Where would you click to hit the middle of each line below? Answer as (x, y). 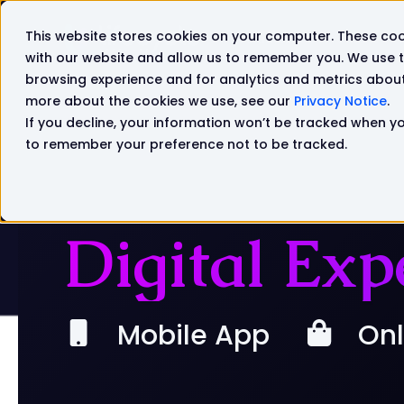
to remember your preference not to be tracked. (186, 144)
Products (352, 38)
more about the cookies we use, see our (160, 101)
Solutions (266, 38)
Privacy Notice (340, 101)
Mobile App (190, 336)
